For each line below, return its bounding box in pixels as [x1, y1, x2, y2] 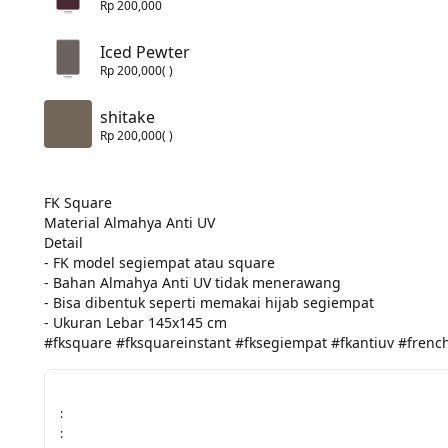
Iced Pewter [100, 40, 190, 63]
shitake [100, 105, 155, 128]
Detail [44, 232, 87, 252]
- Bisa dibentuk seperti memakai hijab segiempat [44, 292, 374, 312]
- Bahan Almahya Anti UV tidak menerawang [44, 272, 341, 292]
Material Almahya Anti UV [44, 212, 215, 232]
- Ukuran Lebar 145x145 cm [44, 312, 227, 332]
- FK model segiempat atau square [44, 252, 275, 272]
